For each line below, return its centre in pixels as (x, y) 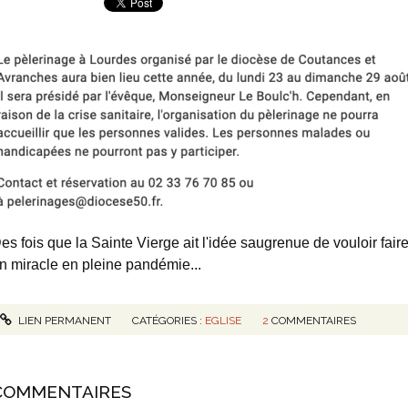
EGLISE (224, 321)
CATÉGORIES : (169, 321)
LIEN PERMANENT (64, 321)
